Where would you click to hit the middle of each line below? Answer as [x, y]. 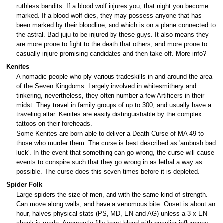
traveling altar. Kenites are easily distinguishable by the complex [109, 114]
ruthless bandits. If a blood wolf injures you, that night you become [112, 7]
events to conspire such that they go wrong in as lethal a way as [109, 163]
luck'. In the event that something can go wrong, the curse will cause [115, 153]
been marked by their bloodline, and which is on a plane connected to [116, 26]
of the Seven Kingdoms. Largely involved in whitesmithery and [106, 86]
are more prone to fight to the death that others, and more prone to [112, 45]
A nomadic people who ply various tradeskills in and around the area [114, 77]
